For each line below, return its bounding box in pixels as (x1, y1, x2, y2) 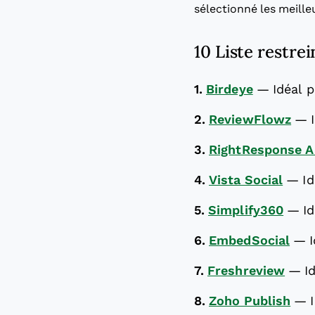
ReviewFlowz (209, 112, 292, 127)
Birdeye (206, 82, 253, 96)
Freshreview (207, 264, 285, 278)
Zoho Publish (209, 294, 291, 308)
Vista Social (209, 173, 283, 187)
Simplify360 (208, 203, 284, 217)
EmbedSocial (209, 233, 290, 247)
